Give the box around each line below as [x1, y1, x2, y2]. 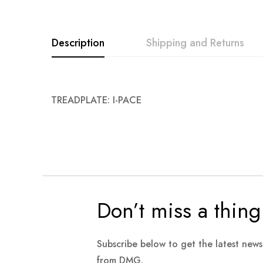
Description [52, 35, 104, 51]
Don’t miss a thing [96, 195, 261, 227]
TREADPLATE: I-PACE [51, 93, 141, 107]
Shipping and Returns [146, 35, 244, 51]
